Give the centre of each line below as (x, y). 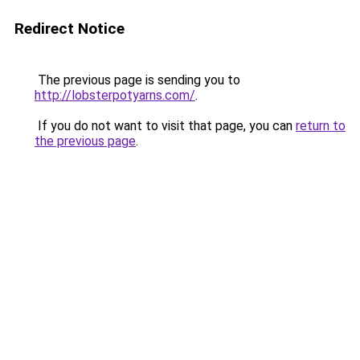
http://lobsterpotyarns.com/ (115, 95)
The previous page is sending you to (137, 80)
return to (321, 126)
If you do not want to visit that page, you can (165, 126)
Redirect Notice (70, 29)
